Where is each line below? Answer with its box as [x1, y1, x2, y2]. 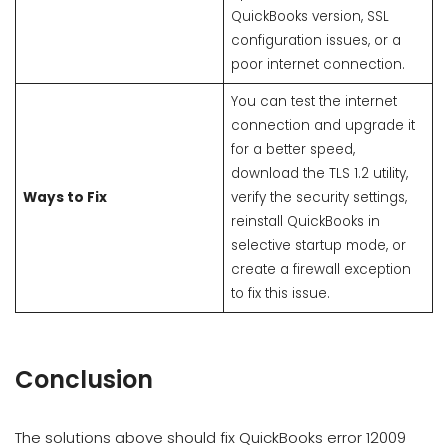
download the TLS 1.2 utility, [230, 164, 408, 184]
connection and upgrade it [230, 116, 415, 136]
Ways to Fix [22, 188, 107, 208]
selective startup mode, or [230, 236, 406, 256]
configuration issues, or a [230, 31, 401, 51]
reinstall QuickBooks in [230, 212, 380, 232]
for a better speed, [230, 140, 355, 160]
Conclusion [15, 363, 153, 397]
